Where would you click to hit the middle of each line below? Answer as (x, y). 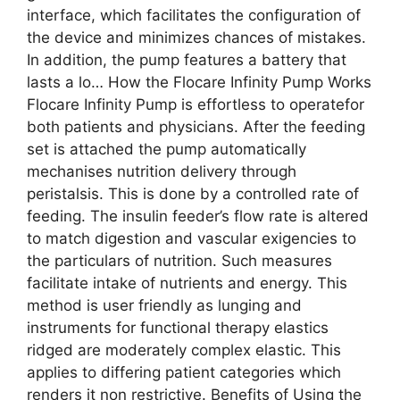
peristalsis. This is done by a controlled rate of (193, 193)
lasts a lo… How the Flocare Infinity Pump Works (199, 82)
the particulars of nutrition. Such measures (179, 260)
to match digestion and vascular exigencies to (192, 238)
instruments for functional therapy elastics (178, 327)
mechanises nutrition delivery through (162, 171)
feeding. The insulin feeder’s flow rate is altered (198, 216)
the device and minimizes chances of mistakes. (196, 37)
